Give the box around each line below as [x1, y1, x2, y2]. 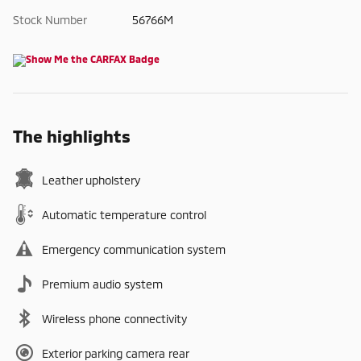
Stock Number [13, 12, 87, 27]
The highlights [13, 125, 131, 146]
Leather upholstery [42, 172, 140, 187]
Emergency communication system [42, 242, 226, 256]
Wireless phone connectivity [42, 311, 187, 326]
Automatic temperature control [42, 207, 206, 222]
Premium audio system [42, 276, 163, 291]
